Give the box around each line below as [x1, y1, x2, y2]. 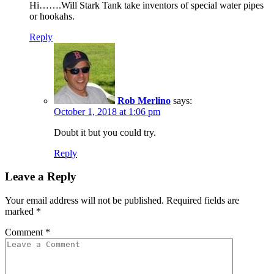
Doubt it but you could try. [54, 127, 156, 138]
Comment [5, 227, 45, 237]
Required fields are [166, 195, 239, 206]
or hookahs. [29, 10, 75, 21]
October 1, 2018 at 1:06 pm [54, 106, 160, 117]
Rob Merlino [117, 95, 171, 106]
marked [5, 206, 36, 217]
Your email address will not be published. [5, 195, 164, 206]
